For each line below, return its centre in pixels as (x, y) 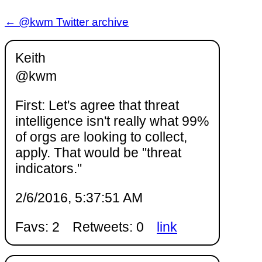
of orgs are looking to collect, (101, 137)
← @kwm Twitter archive (67, 22)
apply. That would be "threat (98, 153)
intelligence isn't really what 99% (112, 121)
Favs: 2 (37, 227)
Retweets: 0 (108, 227)
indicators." (49, 169)
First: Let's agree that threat (97, 106)
